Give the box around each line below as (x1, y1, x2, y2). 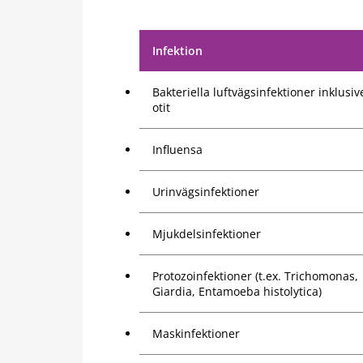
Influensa (152, 142, 203, 158)
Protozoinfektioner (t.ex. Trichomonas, (152, 268, 358, 284)
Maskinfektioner (152, 326, 240, 342)
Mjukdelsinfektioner (152, 226, 261, 242)
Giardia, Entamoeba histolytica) (152, 284, 322, 300)
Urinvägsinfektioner (152, 184, 259, 200)
